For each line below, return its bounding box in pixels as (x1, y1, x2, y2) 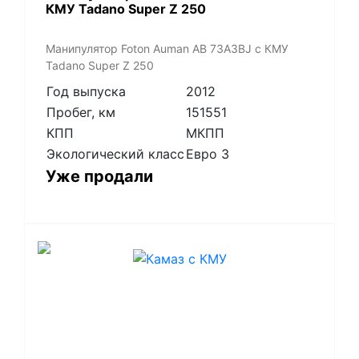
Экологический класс (46, 145, 184, 162)
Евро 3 (185, 145, 229, 162)
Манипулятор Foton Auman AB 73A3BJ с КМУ (45, 42, 288, 56)
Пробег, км (46, 103, 115, 120)
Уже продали (45, 166, 153, 186)
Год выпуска (46, 83, 126, 99)
